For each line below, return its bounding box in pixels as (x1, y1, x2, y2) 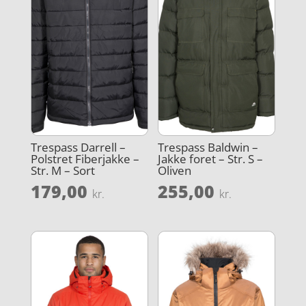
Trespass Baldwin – (158, 139, 259, 156)
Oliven (158, 163, 192, 179)
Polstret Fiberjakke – (30, 151, 139, 167)
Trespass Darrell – (30, 139, 126, 156)
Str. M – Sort (30, 163, 95, 179)
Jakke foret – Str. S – (158, 151, 264, 167)
